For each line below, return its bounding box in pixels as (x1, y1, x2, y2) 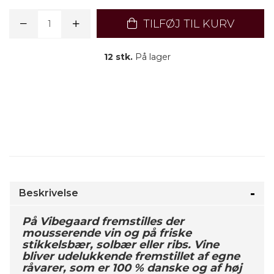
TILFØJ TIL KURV (139, 17, 234, 31)
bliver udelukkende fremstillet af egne (22, 250, 240, 263)
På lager (132, 51, 171, 62)
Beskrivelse (19, 187, 78, 199)
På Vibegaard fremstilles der (22, 215, 184, 228)
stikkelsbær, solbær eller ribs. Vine (22, 238, 219, 251)
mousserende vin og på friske (22, 226, 191, 240)
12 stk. (103, 51, 133, 62)
